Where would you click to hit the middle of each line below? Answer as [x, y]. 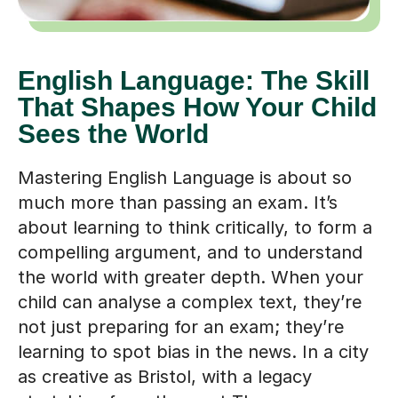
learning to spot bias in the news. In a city [193, 352]
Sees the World [113, 134]
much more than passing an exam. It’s [178, 203]
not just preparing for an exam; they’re [181, 327]
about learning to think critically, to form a [195, 228]
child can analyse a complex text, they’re [190, 302]
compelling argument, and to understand [190, 253]
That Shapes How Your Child [197, 107]
